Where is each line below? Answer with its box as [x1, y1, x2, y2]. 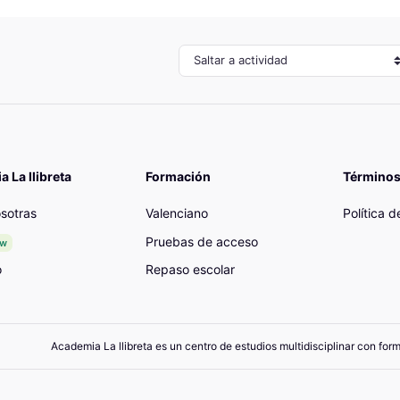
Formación [146, 169, 211, 185]
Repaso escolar [146, 261, 235, 277]
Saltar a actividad [178, 50, 295, 69]
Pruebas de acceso [146, 233, 258, 249]
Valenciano [146, 205, 208, 221]
